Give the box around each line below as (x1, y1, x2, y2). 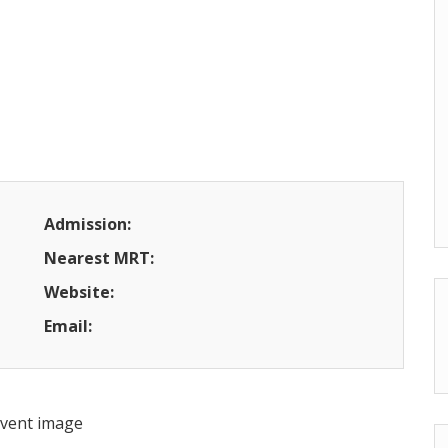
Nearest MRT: (44, 247, 154, 269)
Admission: (44, 213, 131, 235)
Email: (44, 315, 92, 337)
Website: (44, 281, 114, 303)
